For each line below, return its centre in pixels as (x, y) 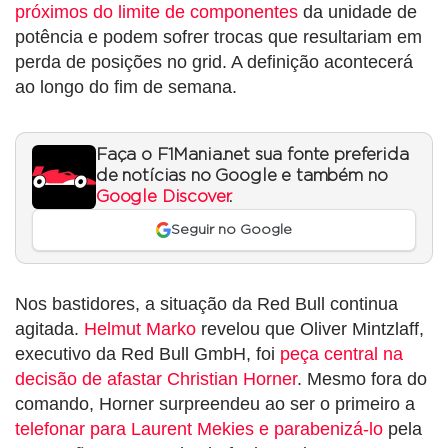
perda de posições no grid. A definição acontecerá (214, 61)
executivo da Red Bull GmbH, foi (147, 354)
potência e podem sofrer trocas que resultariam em (218, 36)
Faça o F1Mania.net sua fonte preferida (252, 154)
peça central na (341, 354)
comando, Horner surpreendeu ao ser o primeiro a (215, 404)
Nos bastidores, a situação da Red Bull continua (206, 304)
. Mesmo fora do (362, 379)
